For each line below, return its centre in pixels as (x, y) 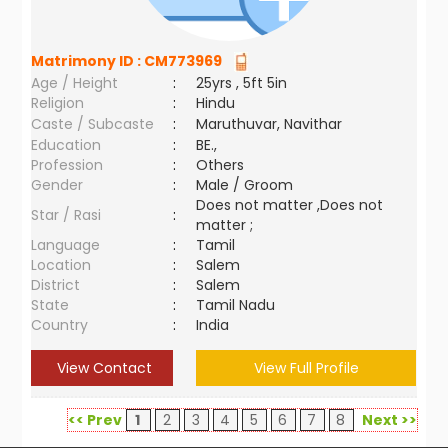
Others (220, 165)
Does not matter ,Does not (290, 205)
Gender (57, 185)
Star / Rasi (66, 215)
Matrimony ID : (88, 61)
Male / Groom (249, 185)
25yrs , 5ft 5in (242, 83)
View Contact (102, 368)
